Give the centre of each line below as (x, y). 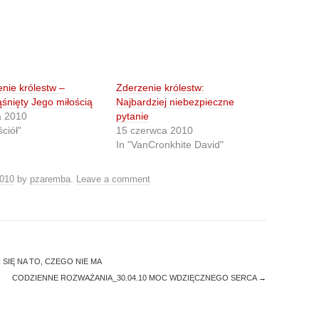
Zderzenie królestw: (161, 88)
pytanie (133, 116)
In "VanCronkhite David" (170, 145)
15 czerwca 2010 (155, 131)
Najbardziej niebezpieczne (176, 102)
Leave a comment (113, 179)
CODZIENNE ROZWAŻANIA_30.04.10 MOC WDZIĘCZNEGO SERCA (135, 278)
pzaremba (50, 179)
